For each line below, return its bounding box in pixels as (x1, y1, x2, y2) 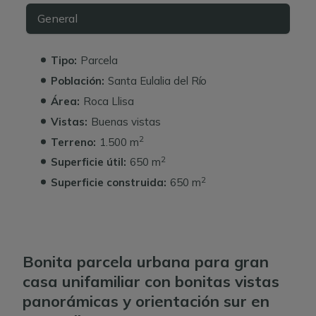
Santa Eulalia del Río (108, 74, 207, 88)
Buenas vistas (91, 114, 161, 128)
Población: (51, 74, 105, 88)
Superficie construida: (51, 176, 166, 190)
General (37, 11, 78, 26)
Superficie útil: (51, 155, 126, 169)
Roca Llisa (83, 95, 134, 109)
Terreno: (51, 135, 97, 149)
